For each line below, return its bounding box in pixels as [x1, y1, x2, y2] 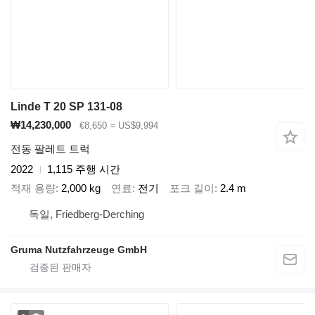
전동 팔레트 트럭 [11, 143, 90, 155]
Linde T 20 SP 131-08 [11, 100, 122, 112]
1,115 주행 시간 [47, 163, 120, 176]
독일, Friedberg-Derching [29, 208, 144, 221]
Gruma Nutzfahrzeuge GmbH [11, 244, 147, 256]
